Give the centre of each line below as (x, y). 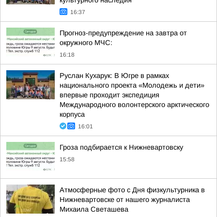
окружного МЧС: (86, 43)
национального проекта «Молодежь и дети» (132, 85)
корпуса (72, 114)
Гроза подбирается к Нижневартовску (121, 147)
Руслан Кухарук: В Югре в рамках (114, 76)
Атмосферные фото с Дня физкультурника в (132, 190)
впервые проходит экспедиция (109, 95)
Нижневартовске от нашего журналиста (125, 200)
